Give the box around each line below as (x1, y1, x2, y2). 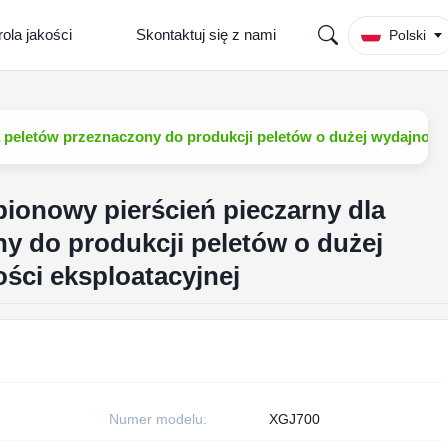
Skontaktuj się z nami (136, 26, 276, 43)
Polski (389, 26, 426, 43)
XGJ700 (268, 411, 320, 427)
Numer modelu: (108, 411, 207, 427)
